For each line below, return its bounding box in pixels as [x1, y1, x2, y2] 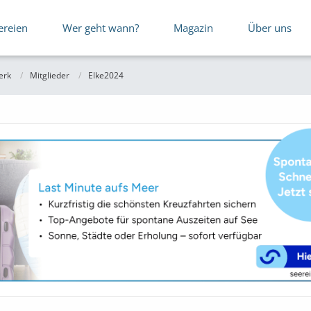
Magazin [174, 21, 213, 35]
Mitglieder [30, 69, 69, 81]
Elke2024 [88, 69, 124, 81]
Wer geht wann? [62, 21, 139, 35]
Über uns [248, 21, 292, 35]
